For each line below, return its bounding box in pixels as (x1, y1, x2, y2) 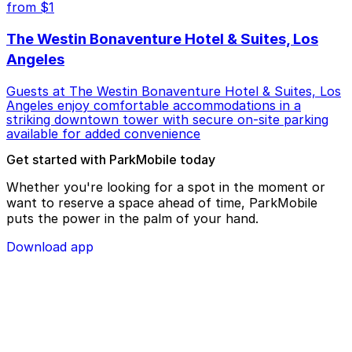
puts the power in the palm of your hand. (6, 211, 258, 227)
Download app (6, 239, 93, 255)
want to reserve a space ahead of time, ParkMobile (6, 195, 317, 211)
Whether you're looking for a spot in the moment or (6, 179, 325, 196)
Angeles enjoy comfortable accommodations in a (6, 97, 301, 114)
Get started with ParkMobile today (6, 152, 215, 168)
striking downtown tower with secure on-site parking (6, 112, 328, 128)
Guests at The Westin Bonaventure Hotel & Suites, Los (6, 83, 341, 100)
